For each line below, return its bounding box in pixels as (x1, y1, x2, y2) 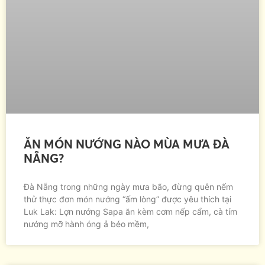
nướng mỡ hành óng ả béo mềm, (24, 218, 149, 229)
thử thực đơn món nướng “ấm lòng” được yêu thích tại (24, 193, 231, 204)
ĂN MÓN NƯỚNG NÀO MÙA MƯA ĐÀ (24, 136, 230, 151)
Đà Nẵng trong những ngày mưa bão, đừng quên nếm (24, 181, 233, 192)
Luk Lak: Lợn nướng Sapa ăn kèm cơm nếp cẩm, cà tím (24, 206, 237, 216)
